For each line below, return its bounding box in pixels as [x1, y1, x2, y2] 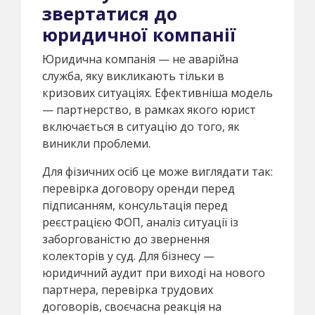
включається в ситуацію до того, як [42, 118, 240, 134]
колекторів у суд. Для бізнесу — [42, 247, 214, 264]
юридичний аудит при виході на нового [42, 264, 265, 281]
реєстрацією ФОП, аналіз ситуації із [42, 214, 238, 230]
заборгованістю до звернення [42, 231, 210, 247]
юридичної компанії [42, 22, 236, 46]
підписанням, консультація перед [42, 197, 228, 213]
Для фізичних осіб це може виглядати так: [42, 163, 273, 179]
